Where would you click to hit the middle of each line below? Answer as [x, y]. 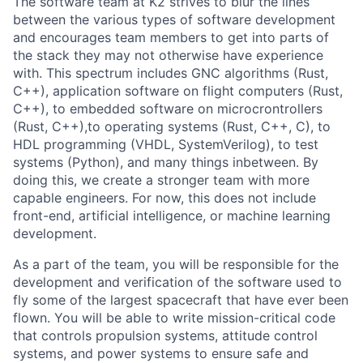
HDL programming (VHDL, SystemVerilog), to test [166, 144]
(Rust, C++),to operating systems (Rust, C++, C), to [172, 126]
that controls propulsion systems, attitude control [165, 335]
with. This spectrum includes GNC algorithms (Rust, [171, 73]
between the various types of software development [174, 19]
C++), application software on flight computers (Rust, [178, 91]
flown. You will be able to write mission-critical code [174, 318]
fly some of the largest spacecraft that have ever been [181, 300]
